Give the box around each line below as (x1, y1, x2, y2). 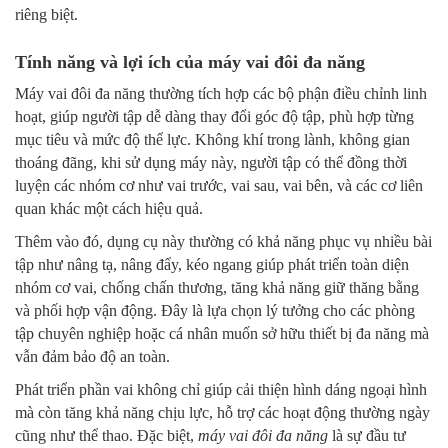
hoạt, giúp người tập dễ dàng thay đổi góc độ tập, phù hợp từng (15, 108, 414, 126)
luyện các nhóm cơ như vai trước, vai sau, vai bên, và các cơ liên (15, 177, 423, 195)
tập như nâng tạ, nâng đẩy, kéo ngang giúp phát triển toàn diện (15, 256, 409, 274)
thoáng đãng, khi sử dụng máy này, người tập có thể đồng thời (15, 154, 407, 172)
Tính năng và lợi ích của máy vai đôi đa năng (15, 52, 365, 73)
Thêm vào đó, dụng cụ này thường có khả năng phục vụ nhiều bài (15, 233, 432, 251)
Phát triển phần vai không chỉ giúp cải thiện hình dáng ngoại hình (15, 381, 427, 399)
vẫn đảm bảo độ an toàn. (15, 348, 170, 366)
